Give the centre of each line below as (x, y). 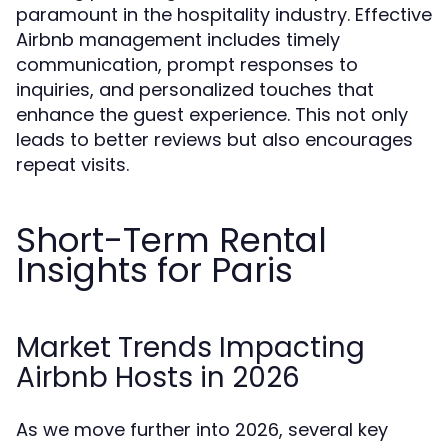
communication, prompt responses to (187, 64)
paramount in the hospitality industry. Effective (224, 14)
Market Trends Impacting (190, 347)
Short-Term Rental (171, 240)
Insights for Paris (154, 270)
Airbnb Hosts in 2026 (158, 377)
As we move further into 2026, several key (202, 429)
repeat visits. (72, 164)
